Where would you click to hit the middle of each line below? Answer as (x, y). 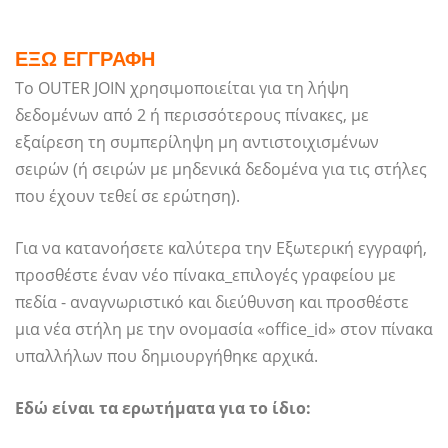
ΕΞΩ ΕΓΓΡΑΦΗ (85, 59)
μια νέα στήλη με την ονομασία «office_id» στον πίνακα (224, 329)
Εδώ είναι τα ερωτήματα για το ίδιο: (163, 408)
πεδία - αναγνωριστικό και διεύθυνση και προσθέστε (212, 302)
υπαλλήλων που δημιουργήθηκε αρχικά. (166, 356)
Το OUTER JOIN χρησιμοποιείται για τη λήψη (182, 88)
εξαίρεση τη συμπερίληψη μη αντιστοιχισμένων (197, 142)
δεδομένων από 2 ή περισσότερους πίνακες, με (192, 115)
